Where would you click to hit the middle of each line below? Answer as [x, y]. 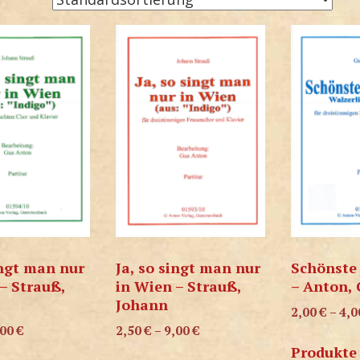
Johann [141, 305]
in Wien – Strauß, [178, 286]
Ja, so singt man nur [188, 268]
